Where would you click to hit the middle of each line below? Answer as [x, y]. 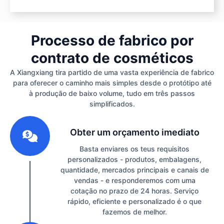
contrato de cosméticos [112, 58]
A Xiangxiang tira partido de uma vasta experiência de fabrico [112, 72]
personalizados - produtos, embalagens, [134, 159]
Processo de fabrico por [112, 41]
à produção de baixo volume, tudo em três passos [112, 93]
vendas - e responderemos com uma [134, 180]
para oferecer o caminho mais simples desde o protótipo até [112, 83]
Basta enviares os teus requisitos [134, 149]
